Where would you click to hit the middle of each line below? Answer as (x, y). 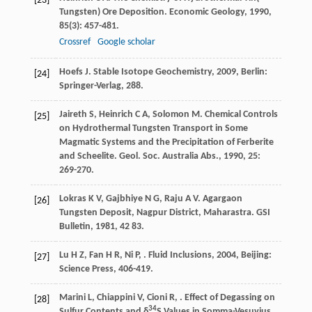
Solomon (171, 115)
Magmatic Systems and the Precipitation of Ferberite (166, 143)
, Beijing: (253, 256)
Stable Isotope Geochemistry (152, 72)
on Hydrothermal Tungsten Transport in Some (153, 129)
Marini (72, 298)
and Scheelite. (89, 157)
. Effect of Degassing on (227, 298)
